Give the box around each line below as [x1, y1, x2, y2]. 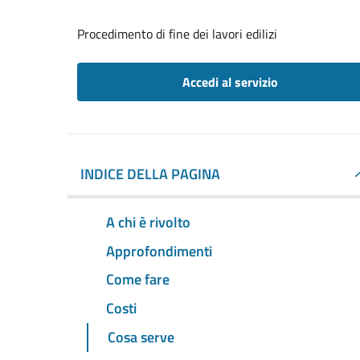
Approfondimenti [106, 239, 212, 262]
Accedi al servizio [182, 72, 278, 92]
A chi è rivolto [106, 211, 190, 233]
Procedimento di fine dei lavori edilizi [77, 24, 277, 43]
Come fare [106, 268, 170, 291]
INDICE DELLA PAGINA [80, 163, 220, 185]
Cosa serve [108, 326, 174, 349]
